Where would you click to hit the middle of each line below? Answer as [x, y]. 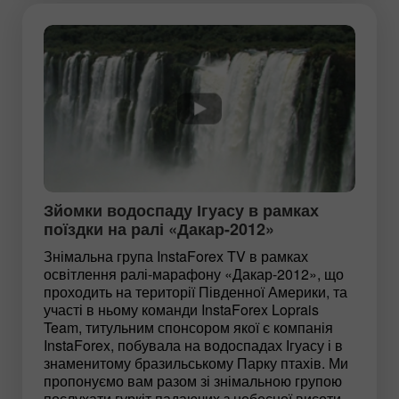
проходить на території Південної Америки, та [195, 291]
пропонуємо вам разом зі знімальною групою [193, 380]
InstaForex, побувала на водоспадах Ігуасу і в [193, 345]
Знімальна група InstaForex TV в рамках [176, 256]
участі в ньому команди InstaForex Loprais [181, 309]
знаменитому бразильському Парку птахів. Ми [196, 362]
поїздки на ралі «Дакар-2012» [159, 228]
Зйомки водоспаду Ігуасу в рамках [181, 210]
